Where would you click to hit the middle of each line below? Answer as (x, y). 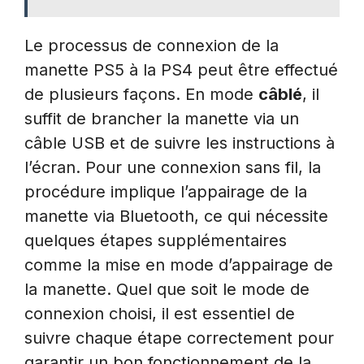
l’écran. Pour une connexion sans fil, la (173, 168)
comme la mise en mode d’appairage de (179, 265)
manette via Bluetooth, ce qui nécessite (176, 217)
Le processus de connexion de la (152, 46)
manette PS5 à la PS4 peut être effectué (181, 70)
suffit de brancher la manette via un (162, 119)
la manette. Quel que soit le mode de (167, 290)
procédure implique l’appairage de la (166, 192)
